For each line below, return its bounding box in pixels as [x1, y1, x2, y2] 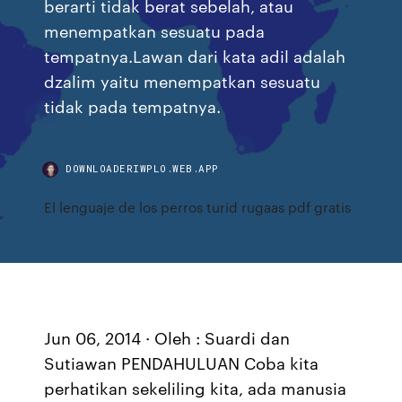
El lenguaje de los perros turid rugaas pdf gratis [44, 197, 352, 216]
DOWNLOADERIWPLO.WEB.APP [66, 162, 219, 175]
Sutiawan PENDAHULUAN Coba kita [44, 351, 319, 374]
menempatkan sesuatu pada [44, 19, 266, 41]
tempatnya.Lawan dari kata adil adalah [44, 44, 346, 66]
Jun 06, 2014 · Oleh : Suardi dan [44, 326, 291, 349]
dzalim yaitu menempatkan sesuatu [44, 69, 321, 92]
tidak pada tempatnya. [44, 94, 222, 117]
